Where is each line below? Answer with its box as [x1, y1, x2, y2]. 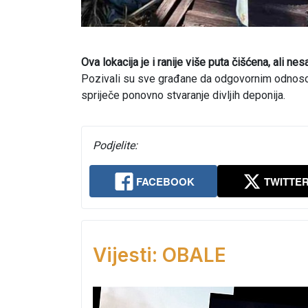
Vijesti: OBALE [93, 243, 226, 267]
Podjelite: [93, 139, 137, 153]
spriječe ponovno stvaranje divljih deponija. [81, 89, 285, 102]
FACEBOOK [136, 174, 195, 190]
